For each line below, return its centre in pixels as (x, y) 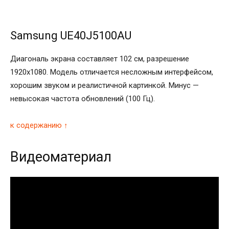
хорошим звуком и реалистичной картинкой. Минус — (105, 85)
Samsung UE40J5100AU (71, 35)
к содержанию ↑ (39, 125)
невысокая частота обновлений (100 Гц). (83, 98)
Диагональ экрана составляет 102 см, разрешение (100, 59)
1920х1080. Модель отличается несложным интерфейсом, (112, 72)
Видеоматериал (61, 157)
